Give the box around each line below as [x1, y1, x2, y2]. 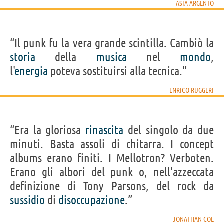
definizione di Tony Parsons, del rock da [10, 179, 214, 193]
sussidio [10, 193, 45, 207]
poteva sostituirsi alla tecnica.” [48, 64, 187, 78]
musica [96, 50, 127, 64]
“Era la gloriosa [10, 123, 86, 137]
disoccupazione [58, 193, 125, 207]
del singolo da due [123, 123, 214, 137]
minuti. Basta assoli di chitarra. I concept [10, 137, 214, 151]
